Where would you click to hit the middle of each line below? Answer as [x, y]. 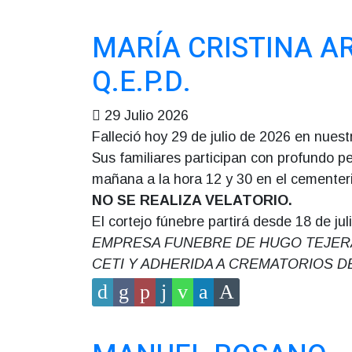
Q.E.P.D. [141, 82]
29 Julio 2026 [147, 115]
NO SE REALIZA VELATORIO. [192, 200]
